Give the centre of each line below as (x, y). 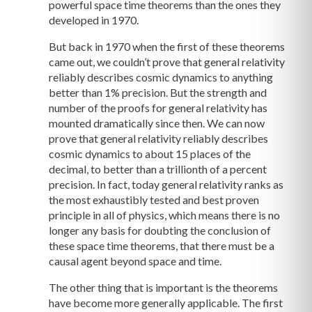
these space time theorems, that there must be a (162, 245)
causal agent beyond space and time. (135, 260)
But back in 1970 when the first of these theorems (167, 46)
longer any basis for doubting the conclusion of (160, 230)
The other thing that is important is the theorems (163, 287)
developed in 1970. (94, 19)
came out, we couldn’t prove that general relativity (167, 61)
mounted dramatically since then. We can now (157, 123)
